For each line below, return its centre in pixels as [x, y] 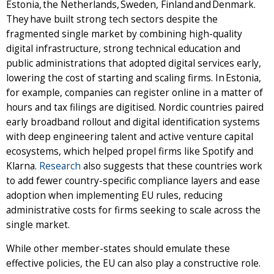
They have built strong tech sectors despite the [112, 19]
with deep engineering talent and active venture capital [130, 136]
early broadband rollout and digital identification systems [133, 122]
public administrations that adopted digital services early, [134, 63]
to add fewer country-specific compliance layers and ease [133, 180]
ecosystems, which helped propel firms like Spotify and [130, 151]
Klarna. [23, 166]
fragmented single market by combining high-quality [124, 34]
